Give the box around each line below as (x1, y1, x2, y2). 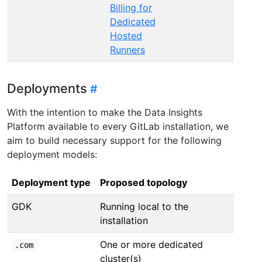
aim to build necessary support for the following (7, 134, 222, 146)
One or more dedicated (100, 238, 203, 250)
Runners (110, 43, 145, 56)
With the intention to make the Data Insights (7, 106, 202, 118)
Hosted (110, 29, 142, 42)
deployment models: (7, 148, 97, 160)
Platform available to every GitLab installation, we (7, 120, 229, 132)
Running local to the (100, 200, 188, 212)
